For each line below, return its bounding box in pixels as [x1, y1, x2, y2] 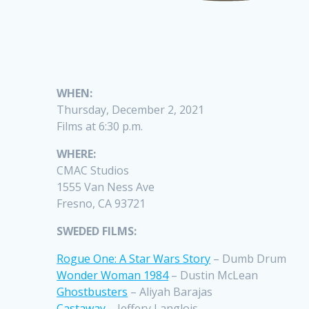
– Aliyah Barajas [128, 284, 213, 300]
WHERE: [57, 146, 97, 162]
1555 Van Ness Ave [57, 179, 155, 195]
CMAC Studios [57, 163, 130, 179]
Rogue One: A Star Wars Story [57, 251, 211, 267]
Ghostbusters [57, 284, 128, 300]
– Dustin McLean [168, 268, 259, 283]
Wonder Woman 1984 [57, 268, 169, 283]
